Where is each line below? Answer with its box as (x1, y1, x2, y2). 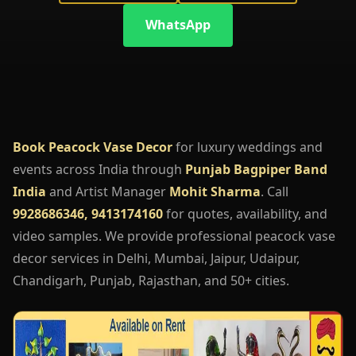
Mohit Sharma (169, 182, 261, 200)
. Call (261, 182, 288, 200)
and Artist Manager (46, 182, 169, 200)
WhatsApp (145, 16, 211, 34)
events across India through (13, 160, 185, 178)
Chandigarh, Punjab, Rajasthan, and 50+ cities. (13, 271, 289, 289)
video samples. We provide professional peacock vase (13, 226, 335, 245)
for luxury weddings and (172, 137, 323, 156)
